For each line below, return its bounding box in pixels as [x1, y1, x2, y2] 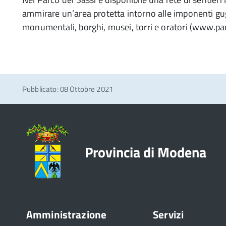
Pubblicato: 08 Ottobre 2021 [22, 83, 114, 95]
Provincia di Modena [85, 141, 206, 163]
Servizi [153, 206, 184, 222]
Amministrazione [26, 206, 107, 222]
